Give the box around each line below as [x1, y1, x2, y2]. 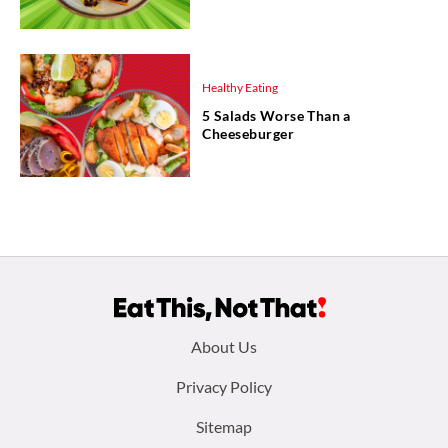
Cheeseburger [202, 124, 294, 142]
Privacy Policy [176, 377, 272, 396]
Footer [15, 327, 121, 371]
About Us [191, 337, 257, 356]
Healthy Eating [202, 79, 278, 95]
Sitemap [196, 417, 252, 436]
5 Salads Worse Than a [202, 106, 351, 124]
